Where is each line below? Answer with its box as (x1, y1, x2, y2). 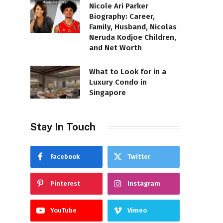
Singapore (89, 88, 126, 97)
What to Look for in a (89, 67, 166, 76)
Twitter (127, 153, 150, 161)
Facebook (50, 153, 80, 161)
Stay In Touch (30, 121, 96, 133)
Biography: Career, (89, 11, 155, 21)
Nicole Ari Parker (89, 1, 148, 10)
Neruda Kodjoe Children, (89, 32, 176, 42)
